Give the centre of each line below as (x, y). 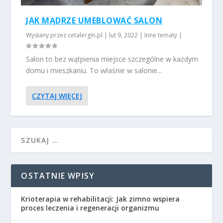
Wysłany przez (47, 35)
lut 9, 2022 (124, 35)
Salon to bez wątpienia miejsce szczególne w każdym (112, 59)
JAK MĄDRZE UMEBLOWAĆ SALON (94, 21)
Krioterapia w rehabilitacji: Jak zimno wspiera (101, 199)
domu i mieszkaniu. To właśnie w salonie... (94, 71)
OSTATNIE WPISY (58, 176)
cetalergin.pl (85, 35)
